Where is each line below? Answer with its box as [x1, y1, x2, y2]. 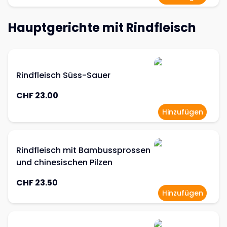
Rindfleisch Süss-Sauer [16, 69, 110, 81]
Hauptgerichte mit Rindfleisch [8, 19, 196, 36]
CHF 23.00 [16, 90, 58, 101]
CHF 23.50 [16, 177, 58, 188]
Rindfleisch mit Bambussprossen [16, 144, 150, 156]
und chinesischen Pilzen [16, 157, 112, 168]
